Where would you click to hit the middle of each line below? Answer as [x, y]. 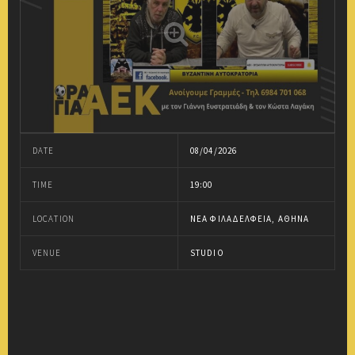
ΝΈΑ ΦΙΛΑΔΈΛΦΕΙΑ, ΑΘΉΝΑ [250, 218]
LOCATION [53, 218]
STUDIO [207, 252]
